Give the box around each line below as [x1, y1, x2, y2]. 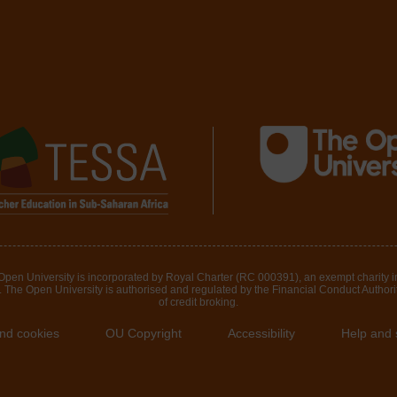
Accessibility [228, 326, 295, 340]
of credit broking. [159, 296, 238, 308]
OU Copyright [105, 326, 182, 340]
